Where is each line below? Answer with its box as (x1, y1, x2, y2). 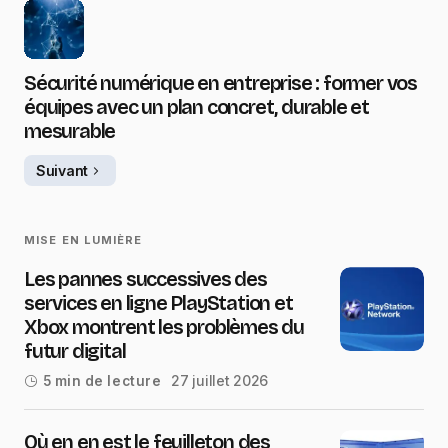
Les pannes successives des (24, 267, 267, 292)
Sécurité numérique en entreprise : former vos (24, 71, 417, 96)
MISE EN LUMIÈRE (24, 233, 143, 248)
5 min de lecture (42, 373, 162, 390)
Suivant (36, 161, 89, 179)
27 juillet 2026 (171, 372, 269, 390)
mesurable (24, 119, 116, 144)
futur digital (24, 339, 126, 364)
